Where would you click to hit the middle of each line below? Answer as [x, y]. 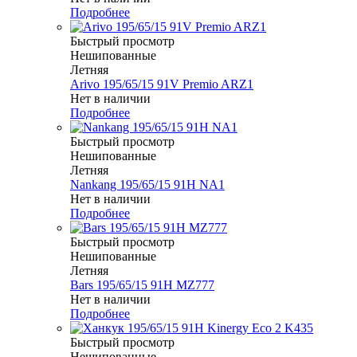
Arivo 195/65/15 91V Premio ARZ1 [162, 84]
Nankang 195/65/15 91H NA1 [147, 185]
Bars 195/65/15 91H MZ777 [142, 285]
